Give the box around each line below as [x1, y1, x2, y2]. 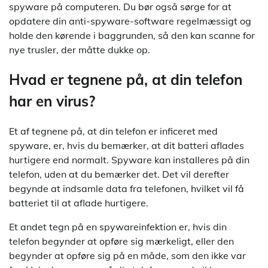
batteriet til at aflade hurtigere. [9, 196, 148, 209]
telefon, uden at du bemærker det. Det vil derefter [9, 167, 229, 180]
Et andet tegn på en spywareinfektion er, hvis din [9, 220, 227, 233]
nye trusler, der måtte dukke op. [9, 43, 150, 56]
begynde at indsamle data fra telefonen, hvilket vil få [9, 182, 244, 194]
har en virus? [9, 92, 95, 110]
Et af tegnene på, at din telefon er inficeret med [9, 124, 218, 137]
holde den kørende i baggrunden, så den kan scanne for [9, 29, 255, 41]
